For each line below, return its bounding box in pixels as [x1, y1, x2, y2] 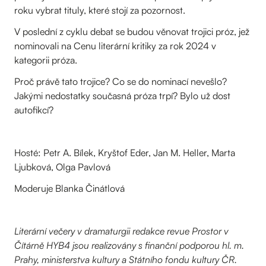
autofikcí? [14, 104, 53, 116]
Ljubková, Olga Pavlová [14, 161, 110, 173]
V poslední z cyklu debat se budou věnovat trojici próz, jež [14, 26, 249, 37]
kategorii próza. [14, 54, 77, 66]
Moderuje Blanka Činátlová [14, 182, 125, 194]
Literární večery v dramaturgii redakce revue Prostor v [14, 225, 229, 237]
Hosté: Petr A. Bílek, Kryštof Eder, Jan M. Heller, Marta [14, 147, 235, 159]
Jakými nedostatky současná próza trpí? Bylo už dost [14, 90, 230, 102]
